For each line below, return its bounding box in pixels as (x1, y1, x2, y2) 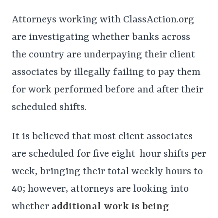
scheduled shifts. (12, 102, 91, 114)
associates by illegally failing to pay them (12, 67, 200, 79)
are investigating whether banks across (12, 32, 190, 44)
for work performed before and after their (12, 84, 203, 96)
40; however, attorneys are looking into (12, 183, 189, 196)
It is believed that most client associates (12, 131, 193, 143)
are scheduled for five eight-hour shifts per (12, 148, 206, 161)
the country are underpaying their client (12, 49, 195, 61)
